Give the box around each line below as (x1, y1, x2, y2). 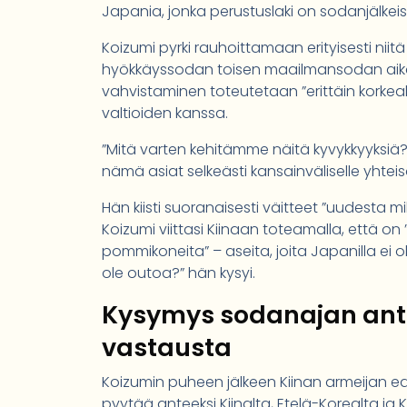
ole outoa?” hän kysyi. (102, 262, 255, 283)
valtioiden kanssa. (102, 102, 228, 124)
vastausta (102, 330, 232, 364)
